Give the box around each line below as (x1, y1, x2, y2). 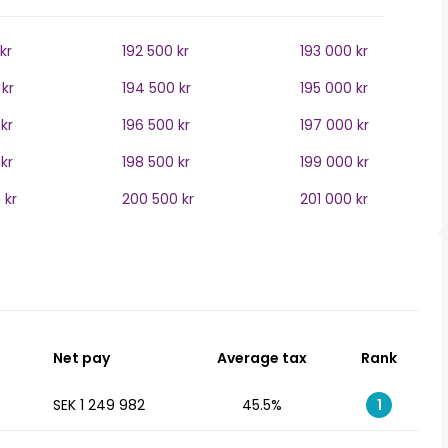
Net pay (53, 348, 110, 368)
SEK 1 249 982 (53, 395, 145, 415)
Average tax (217, 348, 307, 368)
